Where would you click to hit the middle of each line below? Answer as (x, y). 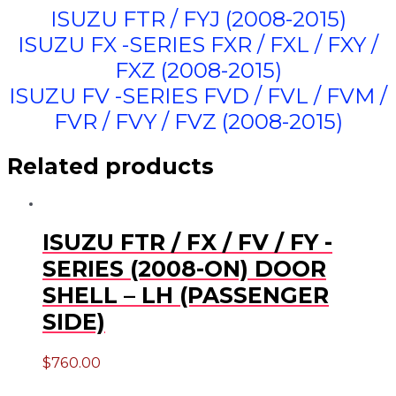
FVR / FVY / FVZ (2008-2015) (198, 121)
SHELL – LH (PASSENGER (186, 296)
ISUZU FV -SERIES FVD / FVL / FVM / (198, 95)
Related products (110, 166)
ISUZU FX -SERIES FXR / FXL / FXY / (198, 44)
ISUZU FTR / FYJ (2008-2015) (198, 19)
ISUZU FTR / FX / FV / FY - (187, 243)
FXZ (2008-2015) (198, 70)
